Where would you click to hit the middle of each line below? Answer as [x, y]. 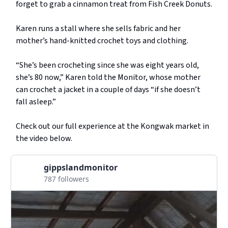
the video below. [44, 139]
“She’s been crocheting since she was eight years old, [107, 65]
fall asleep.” [36, 102]
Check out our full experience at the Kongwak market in [112, 126]
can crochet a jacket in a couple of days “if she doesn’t [108, 90]
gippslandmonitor [81, 168]
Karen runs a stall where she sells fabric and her [98, 29]
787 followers [66, 179]
